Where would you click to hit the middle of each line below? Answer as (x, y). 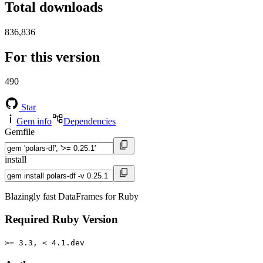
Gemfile (20, 132)
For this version (52, 57)
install (16, 160)
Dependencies (90, 122)
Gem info (34, 122)
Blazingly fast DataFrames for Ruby (72, 197)
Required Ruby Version (61, 220)
